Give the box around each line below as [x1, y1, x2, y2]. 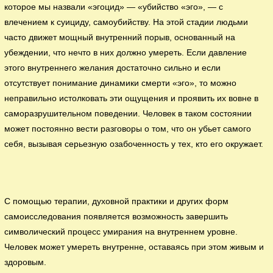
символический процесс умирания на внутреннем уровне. [4, 227, 238, 236]
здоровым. [4, 257, 47, 267]
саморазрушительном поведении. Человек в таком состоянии [4, 108, 252, 118]
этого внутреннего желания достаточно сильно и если [4, 63, 221, 73]
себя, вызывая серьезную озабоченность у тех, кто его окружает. [4, 139, 264, 149]
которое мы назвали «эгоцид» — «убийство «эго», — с [4, 2, 224, 12]
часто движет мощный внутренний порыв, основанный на [4, 32, 236, 42]
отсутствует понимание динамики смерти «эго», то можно [4, 78, 237, 88]
